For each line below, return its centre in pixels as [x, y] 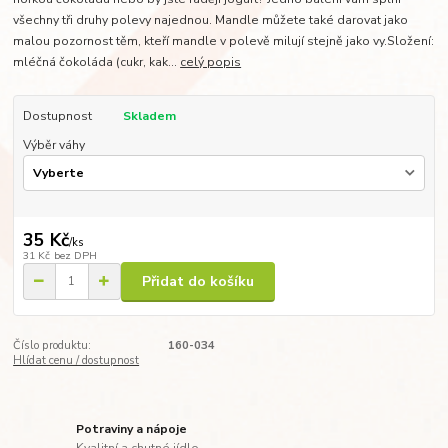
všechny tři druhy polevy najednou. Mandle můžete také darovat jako [211, 20]
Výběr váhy [53, 144]
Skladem [149, 116]
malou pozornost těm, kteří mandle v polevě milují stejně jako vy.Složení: [224, 41]
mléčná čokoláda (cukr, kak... [97, 62]
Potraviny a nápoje [132, 428]
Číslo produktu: [52, 346]
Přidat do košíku [198, 281]
